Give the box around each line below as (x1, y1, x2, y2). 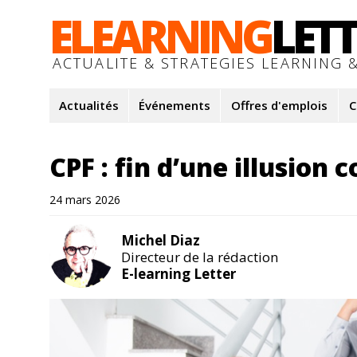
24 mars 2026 (49, 192, 120, 207)
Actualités (59, 97, 119, 113)
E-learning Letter (121, 265, 236, 283)
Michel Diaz (121, 231, 200, 249)
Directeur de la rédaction (121, 248, 278, 266)
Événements (139, 97, 210, 113)
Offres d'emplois (231, 97, 328, 113)
